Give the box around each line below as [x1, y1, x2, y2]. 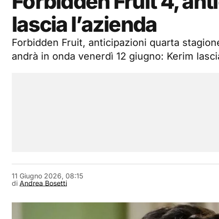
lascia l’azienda [12, 12, 157, 37]
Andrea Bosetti [20, 179, 67, 187]
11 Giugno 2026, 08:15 [12, 172, 83, 180]
